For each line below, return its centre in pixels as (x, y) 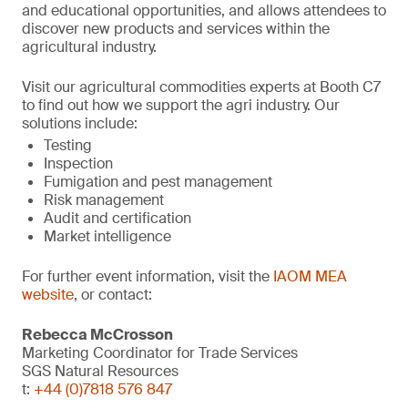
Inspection (78, 163)
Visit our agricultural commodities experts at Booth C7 (201, 87)
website (48, 295)
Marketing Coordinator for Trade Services (160, 353)
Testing (68, 145)
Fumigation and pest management (158, 182)
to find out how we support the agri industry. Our (181, 105)
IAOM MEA (310, 276)
